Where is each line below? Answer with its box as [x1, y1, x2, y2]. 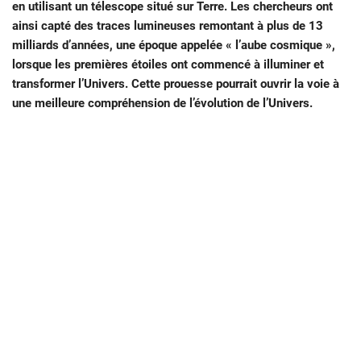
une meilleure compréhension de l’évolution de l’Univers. [12, 96, 313, 111]
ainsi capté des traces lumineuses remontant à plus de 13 [12, 19, 323, 34]
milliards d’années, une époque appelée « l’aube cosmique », [12, 38, 335, 53]
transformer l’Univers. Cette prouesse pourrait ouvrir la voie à [12, 77, 339, 92]
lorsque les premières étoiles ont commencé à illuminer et [12, 57, 324, 73]
